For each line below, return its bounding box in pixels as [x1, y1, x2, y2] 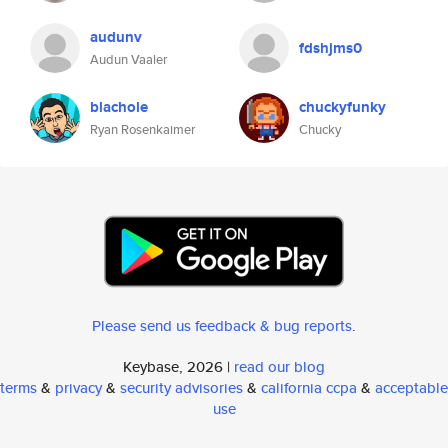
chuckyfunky [299, 96, 386, 118]
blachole [90, 96, 148, 118]
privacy [55, 377, 102, 398]
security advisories [120, 377, 243, 398]
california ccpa [261, 377, 357, 398]
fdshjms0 [299, 37, 362, 59]
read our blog [234, 356, 325, 377]
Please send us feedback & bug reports [92, 315, 352, 336]
